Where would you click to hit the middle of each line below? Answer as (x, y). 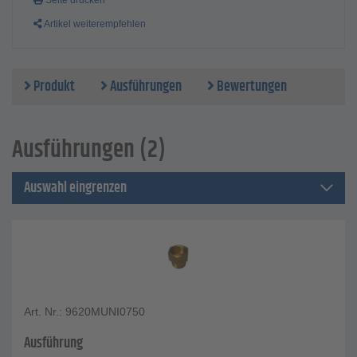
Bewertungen (251, 87)
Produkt (53, 87)
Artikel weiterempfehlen (94, 24)
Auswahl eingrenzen (75, 188)
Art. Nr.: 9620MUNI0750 (84, 312)
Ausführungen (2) (89, 151)
